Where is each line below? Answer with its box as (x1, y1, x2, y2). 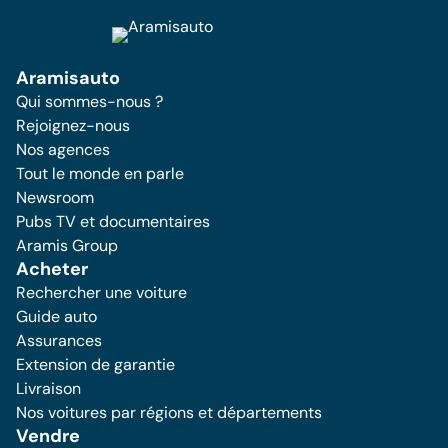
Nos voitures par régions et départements (16, 402, 322, 423)
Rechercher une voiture (16, 282, 187, 303)
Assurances (16, 330, 102, 351)
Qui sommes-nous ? (16, 91, 163, 112)
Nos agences (16, 139, 110, 160)
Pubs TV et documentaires (16, 211, 210, 232)
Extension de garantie (16, 354, 175, 375)
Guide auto (16, 306, 97, 327)
